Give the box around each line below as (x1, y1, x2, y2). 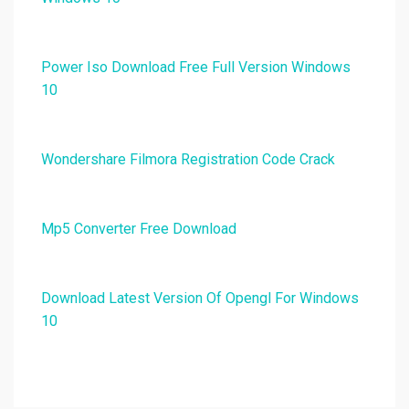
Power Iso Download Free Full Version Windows (41, 58, 351, 77)
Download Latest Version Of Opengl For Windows (41, 289, 359, 308)
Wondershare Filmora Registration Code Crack (41, 151, 335, 169)
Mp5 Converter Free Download (41, 220, 236, 238)
